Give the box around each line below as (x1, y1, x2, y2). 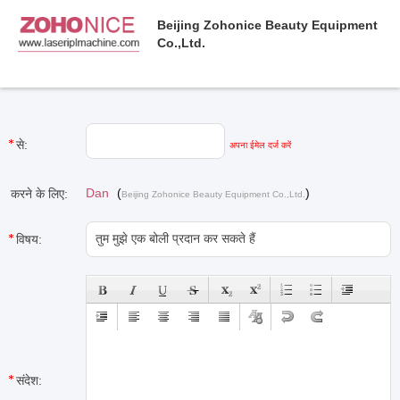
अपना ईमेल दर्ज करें (229, 140, 291, 150)
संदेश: (16, 373, 42, 387)
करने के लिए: (11, 187, 68, 201)
